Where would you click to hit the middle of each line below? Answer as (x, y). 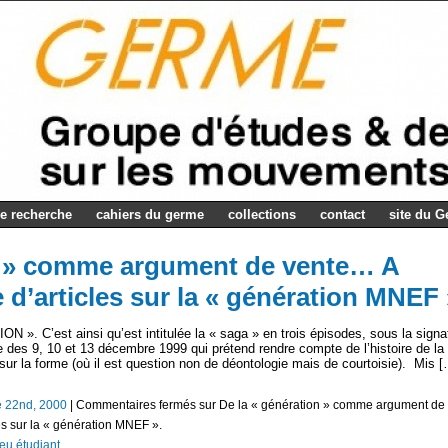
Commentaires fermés (136, 405)
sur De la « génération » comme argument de (320, 405)
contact (342, 214)
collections (262, 214)
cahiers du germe (150, 214)
